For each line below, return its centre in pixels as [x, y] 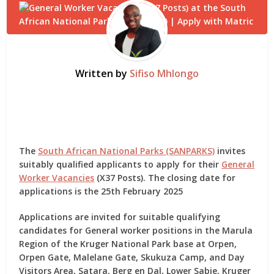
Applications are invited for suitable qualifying [120, 217]
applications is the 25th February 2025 [101, 191]
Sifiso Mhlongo [164, 73]
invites [230, 151]
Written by [102, 73]
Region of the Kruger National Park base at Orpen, [128, 244]
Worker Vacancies [57, 178]
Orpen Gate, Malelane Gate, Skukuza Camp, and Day [132, 257]
